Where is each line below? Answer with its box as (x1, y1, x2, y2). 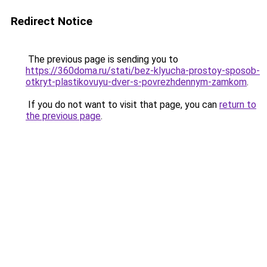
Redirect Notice (11, 14, 92, 28)
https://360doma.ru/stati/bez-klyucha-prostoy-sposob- (26, 65, 260, 76)
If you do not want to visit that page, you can (26, 99, 219, 110)
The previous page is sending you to (26, 54, 178, 65)
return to (219, 99, 256, 110)
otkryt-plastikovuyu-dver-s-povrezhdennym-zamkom (26, 76, 247, 88)
